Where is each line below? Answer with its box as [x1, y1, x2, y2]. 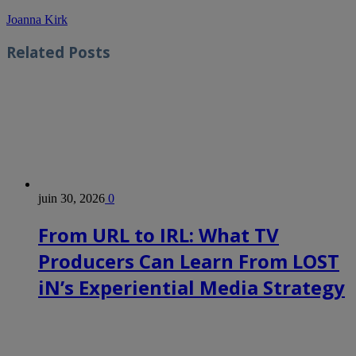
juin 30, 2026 [38, 191, 105, 205]
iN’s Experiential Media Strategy [38, 273, 345, 300]
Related [6, 41, 64, 62]
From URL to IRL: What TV [38, 221, 279, 248]
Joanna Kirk [6, 13, 68, 27]
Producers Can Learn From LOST [38, 247, 339, 274]
